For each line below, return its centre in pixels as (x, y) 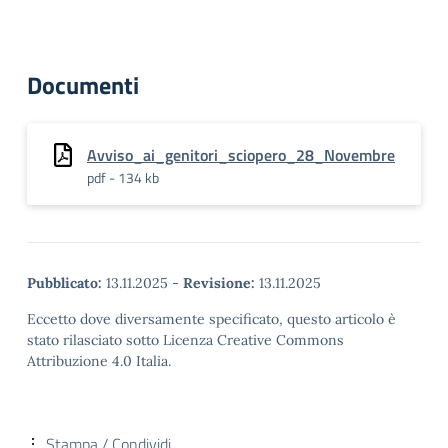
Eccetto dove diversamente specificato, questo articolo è (211, 319)
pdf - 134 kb (123, 177)
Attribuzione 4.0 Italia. (99, 361)
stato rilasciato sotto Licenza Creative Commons (185, 340)
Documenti (83, 85)
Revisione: (219, 283)
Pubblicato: (64, 283)
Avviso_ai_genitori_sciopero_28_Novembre (241, 155)
